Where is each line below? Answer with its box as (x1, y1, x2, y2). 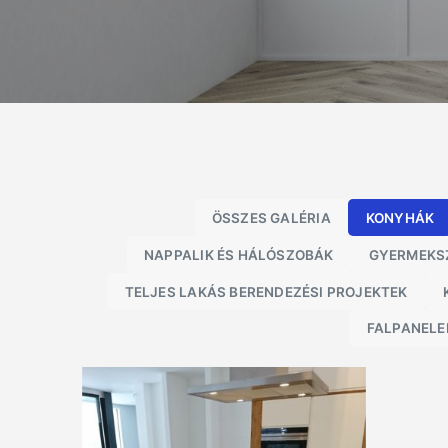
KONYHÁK (365, 209, 435, 226)
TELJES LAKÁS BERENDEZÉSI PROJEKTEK (124, 283, 408, 300)
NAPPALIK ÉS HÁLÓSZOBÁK (144, 246, 334, 263)
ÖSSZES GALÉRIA (211, 209, 331, 226)
